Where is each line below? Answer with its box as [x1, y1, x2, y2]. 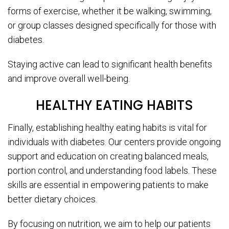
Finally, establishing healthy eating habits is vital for [8, 122, 207, 133]
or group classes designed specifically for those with [8, 20, 216, 31]
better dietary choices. [8, 194, 97, 205]
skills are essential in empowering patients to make [8, 179, 209, 191]
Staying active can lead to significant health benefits [8, 59, 212, 70]
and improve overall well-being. [8, 73, 130, 84]
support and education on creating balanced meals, [8, 151, 209, 162]
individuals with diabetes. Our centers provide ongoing [8, 136, 221, 148]
